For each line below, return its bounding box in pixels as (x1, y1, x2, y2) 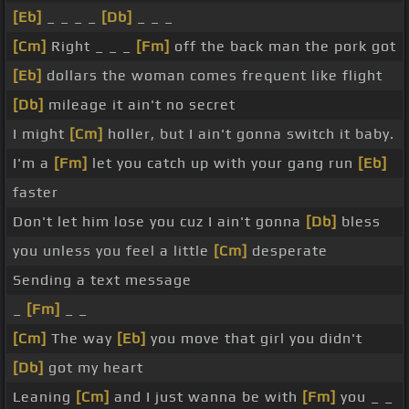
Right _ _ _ (47, 37, 136, 56)
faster (13, 184, 58, 202)
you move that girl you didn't (146, 330, 362, 348)
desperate (247, 242, 328, 260)
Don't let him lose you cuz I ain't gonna (13, 213, 306, 231)
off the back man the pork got (170, 37, 396, 56)
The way (47, 330, 117, 348)
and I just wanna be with (110, 388, 302, 406)
